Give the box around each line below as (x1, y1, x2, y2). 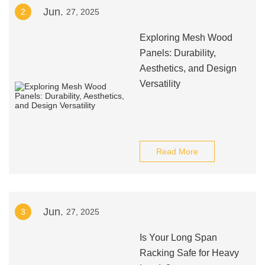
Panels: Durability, (139, 48, 216, 58)
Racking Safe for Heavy (139, 248, 239, 258)
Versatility (139, 79, 180, 89)
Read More (156, 147, 198, 156)
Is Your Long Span (139, 232, 217, 243)
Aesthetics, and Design (139, 63, 237, 73)
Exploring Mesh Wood (139, 33, 232, 43)
